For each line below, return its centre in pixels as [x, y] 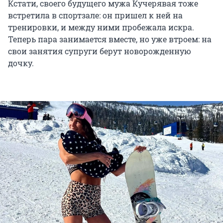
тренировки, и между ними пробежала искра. [101, 27]
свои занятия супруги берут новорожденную [100, 51]
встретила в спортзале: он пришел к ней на [95, 15]
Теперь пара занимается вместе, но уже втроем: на [110, 39]
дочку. [21, 63]
